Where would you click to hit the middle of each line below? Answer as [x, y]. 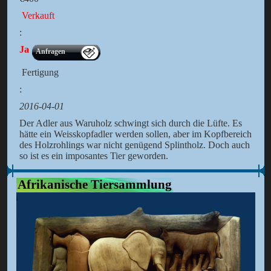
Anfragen [50, 52]
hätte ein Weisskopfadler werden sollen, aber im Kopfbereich [135, 134]
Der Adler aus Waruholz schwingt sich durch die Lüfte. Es [130, 123]
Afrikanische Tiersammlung [94, 184]
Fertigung [39, 73]
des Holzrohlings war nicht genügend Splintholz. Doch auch [134, 145]
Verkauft [37, 16]
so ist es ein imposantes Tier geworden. [93, 156]
